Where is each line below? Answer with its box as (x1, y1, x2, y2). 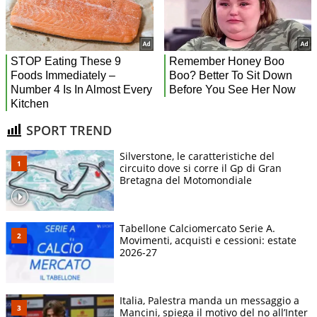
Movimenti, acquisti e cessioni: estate (120, 234, 296, 248)
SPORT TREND (23, 121, 112, 139)
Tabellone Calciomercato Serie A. (120, 221, 275, 236)
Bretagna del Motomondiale (120, 173, 252, 188)
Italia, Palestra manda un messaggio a (120, 294, 299, 308)
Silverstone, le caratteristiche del (120, 149, 275, 163)
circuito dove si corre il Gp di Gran (120, 161, 282, 175)
